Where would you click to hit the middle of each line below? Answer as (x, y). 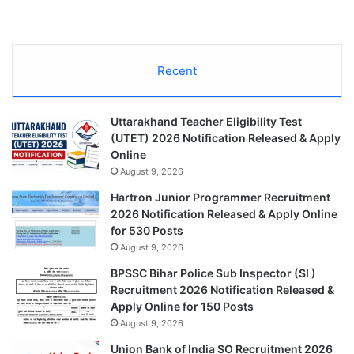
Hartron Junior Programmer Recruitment (220, 197)
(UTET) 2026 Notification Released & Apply (226, 137)
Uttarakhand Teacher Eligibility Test (206, 121)
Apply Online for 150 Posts (182, 306)
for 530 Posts (147, 230)
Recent (177, 70)
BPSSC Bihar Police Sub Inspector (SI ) (213, 273)
